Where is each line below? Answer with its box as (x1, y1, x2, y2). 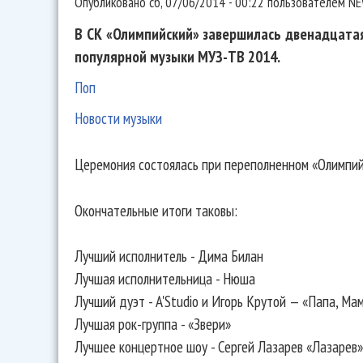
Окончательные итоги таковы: (75, 199, 237, 220)
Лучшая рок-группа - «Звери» (75, 313, 231, 334)
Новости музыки (75, 108, 162, 129)
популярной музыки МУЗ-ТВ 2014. (75, 46, 280, 67)
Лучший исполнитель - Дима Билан (75, 245, 263, 266)
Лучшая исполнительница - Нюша (75, 267, 255, 288)
